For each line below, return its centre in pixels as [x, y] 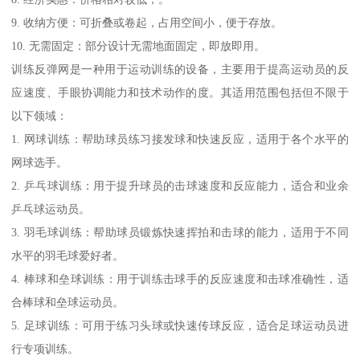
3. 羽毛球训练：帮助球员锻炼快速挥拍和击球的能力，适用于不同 [180, 232]
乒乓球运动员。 [51, 209]
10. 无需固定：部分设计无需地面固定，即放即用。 [139, 45]
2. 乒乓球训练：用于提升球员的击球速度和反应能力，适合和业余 [180, 185]
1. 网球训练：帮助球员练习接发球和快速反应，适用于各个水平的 [180, 139]
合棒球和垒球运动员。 [68, 302]
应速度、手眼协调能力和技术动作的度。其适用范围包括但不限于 [180, 92]
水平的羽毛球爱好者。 [68, 255]
